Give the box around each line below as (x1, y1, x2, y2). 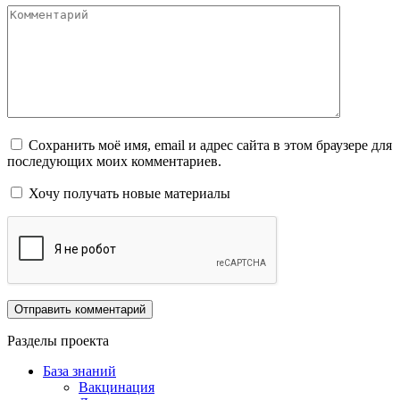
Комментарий (6, 4, 90, 20)
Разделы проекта (7, 332, 109, 348)
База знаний (43, 362, 116, 379)
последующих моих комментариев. (7, 153, 221, 169)
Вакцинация (79, 379, 154, 395)
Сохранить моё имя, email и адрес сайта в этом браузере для (29, 137, 392, 153)
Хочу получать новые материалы (25, 185, 230, 201)
